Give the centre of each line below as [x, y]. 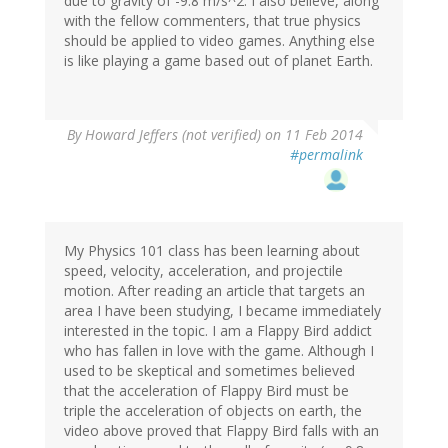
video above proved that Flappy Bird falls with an [221, 431]
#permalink [326, 155]
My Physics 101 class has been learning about [212, 251]
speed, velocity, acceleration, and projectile [203, 271]
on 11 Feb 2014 [312, 135]
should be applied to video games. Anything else [219, 41]
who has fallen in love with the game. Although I [219, 351]
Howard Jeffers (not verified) [173, 135]
